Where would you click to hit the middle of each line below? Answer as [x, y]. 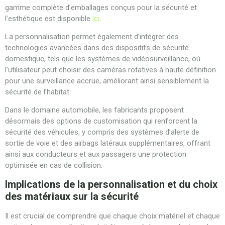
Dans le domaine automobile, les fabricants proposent [94, 110]
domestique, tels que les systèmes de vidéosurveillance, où [103, 59]
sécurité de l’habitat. [38, 92]
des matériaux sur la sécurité [72, 196]
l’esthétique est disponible [49, 18]
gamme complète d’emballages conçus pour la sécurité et [101, 7]
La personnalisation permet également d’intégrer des [92, 37]
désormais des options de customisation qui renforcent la [101, 121]
